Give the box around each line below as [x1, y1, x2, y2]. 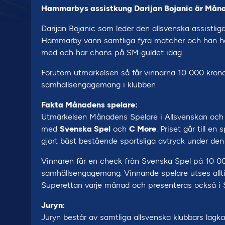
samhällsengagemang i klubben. [41, 80, 157, 89]
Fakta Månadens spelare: [41, 100, 138, 109]
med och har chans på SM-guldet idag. [41, 48, 183, 57]
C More [129, 124, 156, 134]
